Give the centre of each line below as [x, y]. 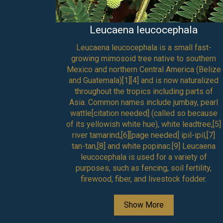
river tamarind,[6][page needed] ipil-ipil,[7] [144, 135]
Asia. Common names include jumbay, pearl [144, 102]
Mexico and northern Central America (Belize [144, 69]
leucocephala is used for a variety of [144, 157]
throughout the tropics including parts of [144, 91]
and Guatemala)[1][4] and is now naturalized [144, 80]
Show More [144, 205]
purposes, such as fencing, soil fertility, [144, 168]
